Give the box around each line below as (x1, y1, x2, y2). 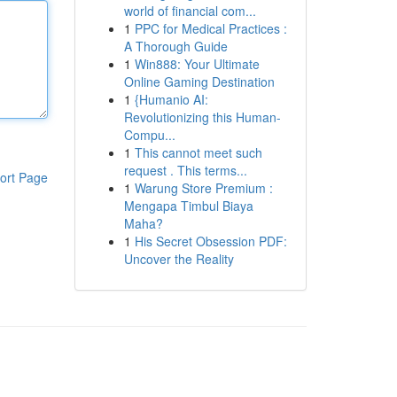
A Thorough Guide (123, 37, 228, 55)
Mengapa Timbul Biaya (123, 197, 253, 214)
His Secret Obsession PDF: (134, 232, 287, 250)
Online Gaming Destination (123, 73, 275, 90)
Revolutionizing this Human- (123, 108, 281, 126)
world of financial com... (123, 2, 256, 19)
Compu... (123, 126, 175, 144)
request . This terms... (123, 161, 247, 179)
